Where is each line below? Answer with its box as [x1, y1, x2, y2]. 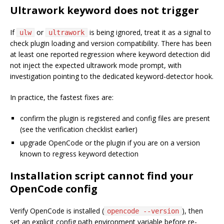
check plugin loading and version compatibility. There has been [10, 38, 211, 48]
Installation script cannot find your [10, 169, 193, 183]
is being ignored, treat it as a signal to [87, 27, 211, 37]
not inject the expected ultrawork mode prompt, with [10, 60, 181, 70]
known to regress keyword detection [20, 149, 138, 159]
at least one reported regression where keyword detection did [10, 49, 210, 59]
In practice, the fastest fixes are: [10, 92, 113, 102]
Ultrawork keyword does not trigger [10, 3, 199, 17]
